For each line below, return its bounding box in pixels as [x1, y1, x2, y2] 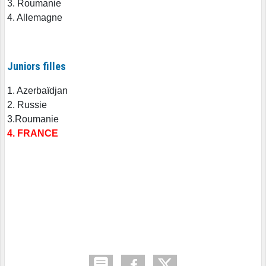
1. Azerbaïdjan [7, 85, 68, 96]
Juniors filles [7, 59, 66, 72]
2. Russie [7, 99, 47, 110]
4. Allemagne [7, 12, 62, 23]
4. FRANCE [7, 128, 58, 138]
